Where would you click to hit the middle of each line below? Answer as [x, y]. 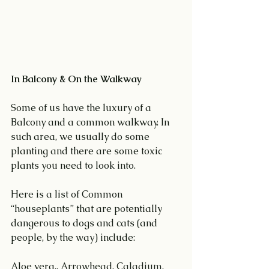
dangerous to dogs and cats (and [85, 223]
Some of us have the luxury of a [82, 108]
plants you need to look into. [73, 166]
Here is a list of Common [68, 195]
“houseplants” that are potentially [88, 209]
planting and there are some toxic [88, 151]
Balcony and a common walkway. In [91, 122]
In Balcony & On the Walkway [76, 79]
